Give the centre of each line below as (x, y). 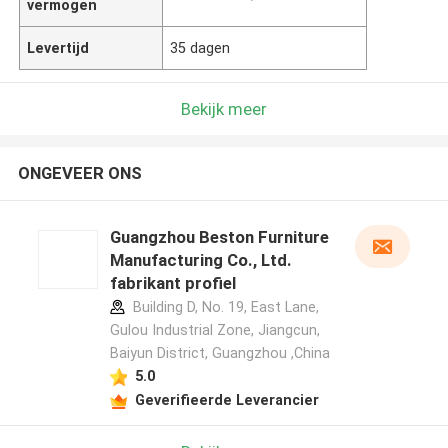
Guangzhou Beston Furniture (219, 237)
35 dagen (200, 47)
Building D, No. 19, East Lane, (223, 307)
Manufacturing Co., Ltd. (200, 260)
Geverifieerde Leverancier (226, 399)
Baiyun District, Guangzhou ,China (219, 353)
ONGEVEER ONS (79, 173)
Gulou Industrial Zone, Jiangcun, (214, 330)
